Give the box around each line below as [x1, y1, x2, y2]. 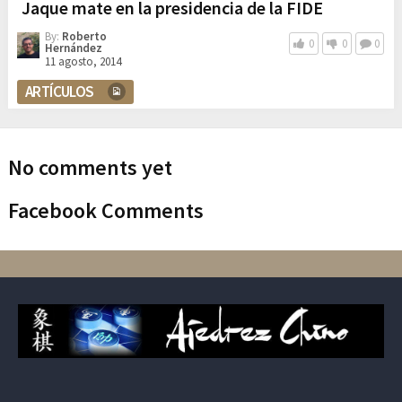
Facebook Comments [7, 197, 204, 225]
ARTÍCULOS [24, 82, 94, 102]
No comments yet [7, 153, 172, 182]
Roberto [61, 29, 107, 45]
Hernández [44, 40, 102, 57]
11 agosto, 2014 [44, 54, 121, 70]
